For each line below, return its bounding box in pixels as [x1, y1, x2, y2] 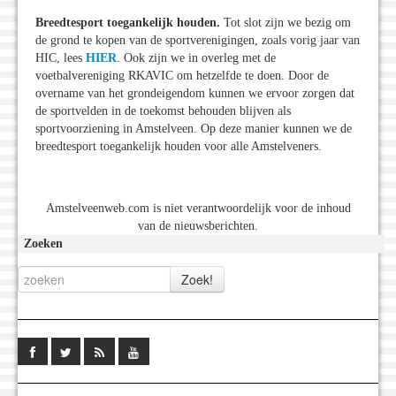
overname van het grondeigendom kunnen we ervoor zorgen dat [35, 87, 354, 101]
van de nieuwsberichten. [138, 219, 258, 233]
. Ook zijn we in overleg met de [117, 51, 276, 65]
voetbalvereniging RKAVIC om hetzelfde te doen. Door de [35, 69, 329, 83]
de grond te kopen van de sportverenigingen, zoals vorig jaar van [35, 34, 360, 48]
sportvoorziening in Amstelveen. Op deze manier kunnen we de [35, 122, 352, 136]
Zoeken [24, 237, 63, 251]
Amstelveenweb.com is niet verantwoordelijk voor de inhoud [45, 202, 351, 216]
